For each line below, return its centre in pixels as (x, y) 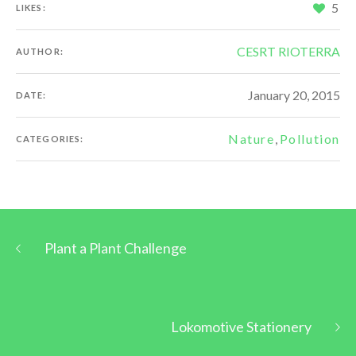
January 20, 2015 (294, 95)
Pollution (310, 139)
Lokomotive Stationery (241, 327)
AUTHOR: (40, 52)
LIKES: (31, 8)
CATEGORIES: (50, 139)
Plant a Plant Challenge (116, 248)
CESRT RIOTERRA (288, 52)
